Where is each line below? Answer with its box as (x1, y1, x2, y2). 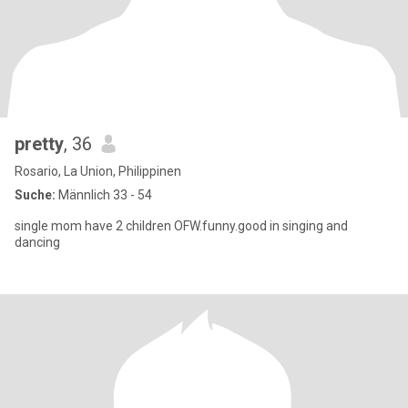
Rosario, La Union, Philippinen (15, 164, 181, 178)
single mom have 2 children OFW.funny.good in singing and (15, 219, 348, 233)
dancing (15, 235, 60, 250)
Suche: (15, 188, 56, 202)
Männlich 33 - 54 (56, 188, 152, 202)
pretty (15, 133, 64, 155)
